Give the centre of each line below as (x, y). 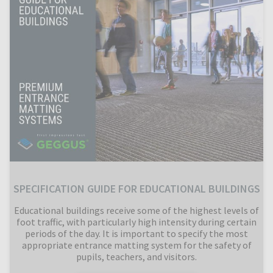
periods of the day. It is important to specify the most (136, 233)
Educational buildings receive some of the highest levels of (136, 210)
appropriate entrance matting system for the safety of (136, 245)
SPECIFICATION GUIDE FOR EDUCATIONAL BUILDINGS (136, 188)
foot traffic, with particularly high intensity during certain (136, 222)
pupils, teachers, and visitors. (136, 256)
